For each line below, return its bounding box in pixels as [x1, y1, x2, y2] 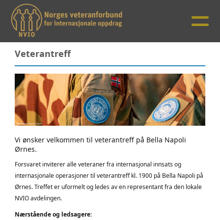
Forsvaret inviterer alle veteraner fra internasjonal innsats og [15, 160, 181, 169]
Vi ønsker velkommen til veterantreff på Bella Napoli [15, 135, 186, 145]
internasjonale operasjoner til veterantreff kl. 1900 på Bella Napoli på [15, 171, 203, 180]
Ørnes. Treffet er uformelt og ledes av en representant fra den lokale [15, 183, 202, 192]
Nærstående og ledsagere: [15, 210, 92, 219]
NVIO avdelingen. [15, 194, 63, 203]
